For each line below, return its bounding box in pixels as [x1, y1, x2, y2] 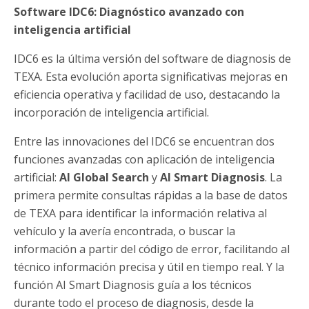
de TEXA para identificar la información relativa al [14, 206, 267, 221]
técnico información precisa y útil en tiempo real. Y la [14, 259, 284, 275]
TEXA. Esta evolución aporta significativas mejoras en [14, 69, 288, 85]
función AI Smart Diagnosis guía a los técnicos [14, 277, 252, 293]
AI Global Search [59, 170, 149, 186]
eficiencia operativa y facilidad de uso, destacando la [14, 87, 280, 103]
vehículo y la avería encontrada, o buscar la [14, 223, 235, 239]
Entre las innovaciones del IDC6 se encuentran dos [14, 134, 275, 150]
